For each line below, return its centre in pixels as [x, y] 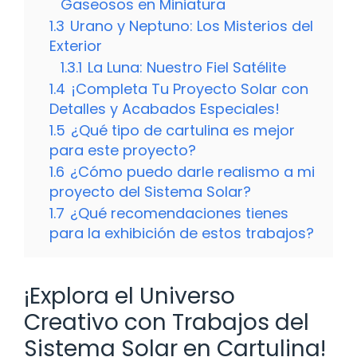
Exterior [76, 45]
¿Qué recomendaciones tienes [179, 213]
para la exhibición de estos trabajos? [182, 233]
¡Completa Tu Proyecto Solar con [190, 88]
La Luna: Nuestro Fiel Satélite [187, 67]
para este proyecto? [123, 150]
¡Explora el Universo [129, 296]
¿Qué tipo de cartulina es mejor [183, 130]
